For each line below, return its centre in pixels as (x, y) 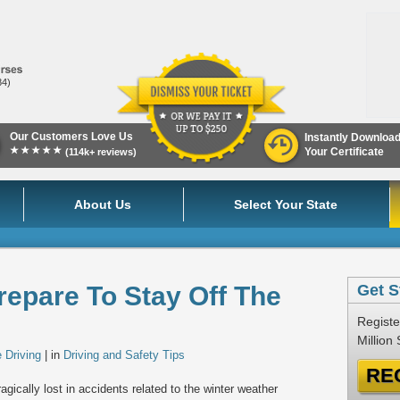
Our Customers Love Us (71, 137)
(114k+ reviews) (101, 152)
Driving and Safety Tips (124, 355)
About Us (103, 204)
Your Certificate (344, 152)
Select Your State (286, 204)
